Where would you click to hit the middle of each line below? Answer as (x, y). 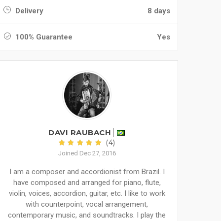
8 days (159, 11)
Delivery (28, 11)
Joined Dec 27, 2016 (87, 153)
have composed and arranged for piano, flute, (87, 183)
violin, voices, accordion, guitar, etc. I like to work (87, 193)
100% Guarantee (43, 37)
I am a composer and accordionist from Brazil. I (87, 172)
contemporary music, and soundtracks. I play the (87, 215)
